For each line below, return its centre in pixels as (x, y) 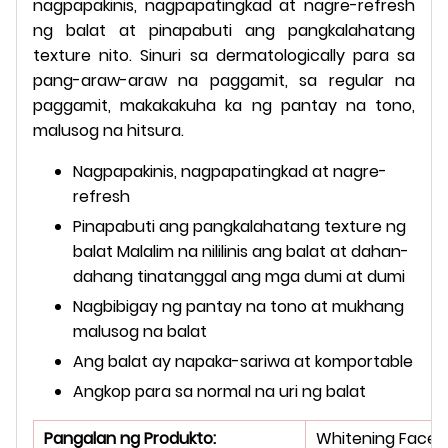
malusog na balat (140, 331)
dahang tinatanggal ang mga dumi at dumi (239, 276)
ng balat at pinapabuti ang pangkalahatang (224, 30)
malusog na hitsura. (108, 130)
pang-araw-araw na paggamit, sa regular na (224, 80)
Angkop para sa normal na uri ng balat (219, 391)
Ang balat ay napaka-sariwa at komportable (243, 361)
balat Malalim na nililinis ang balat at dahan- (241, 251)
